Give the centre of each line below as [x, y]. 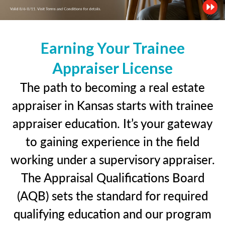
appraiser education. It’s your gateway [113, 123]
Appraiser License [113, 68]
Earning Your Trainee [113, 47]
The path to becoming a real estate [113, 87]
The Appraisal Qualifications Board [113, 177]
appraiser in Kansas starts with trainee [113, 105]
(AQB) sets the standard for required [113, 195]
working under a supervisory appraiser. [113, 159]
